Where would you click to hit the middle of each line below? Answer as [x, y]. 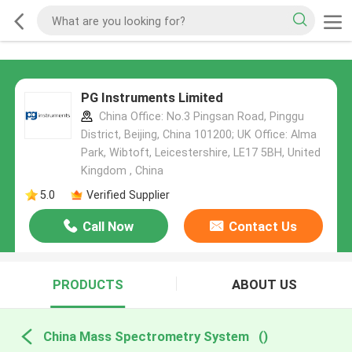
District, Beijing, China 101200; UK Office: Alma [198, 135]
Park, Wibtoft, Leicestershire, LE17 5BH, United [200, 153]
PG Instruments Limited [152, 98]
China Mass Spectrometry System [146, 336]
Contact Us [262, 227]
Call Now [108, 227]
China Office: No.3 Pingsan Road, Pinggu [200, 117]
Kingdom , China [122, 171]
